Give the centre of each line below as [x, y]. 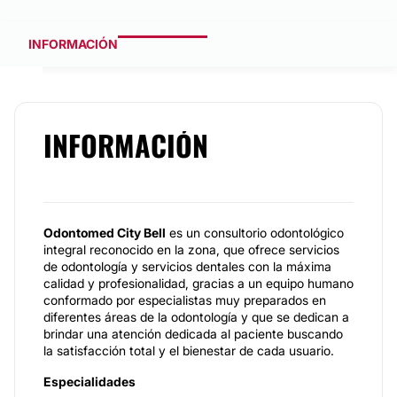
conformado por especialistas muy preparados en [185, 300]
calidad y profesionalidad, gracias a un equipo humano [198, 283]
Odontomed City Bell [105, 233]
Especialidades [90, 381]
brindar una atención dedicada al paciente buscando [193, 334]
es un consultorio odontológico [255, 233]
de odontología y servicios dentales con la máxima [187, 266]
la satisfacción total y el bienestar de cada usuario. [189, 350]
